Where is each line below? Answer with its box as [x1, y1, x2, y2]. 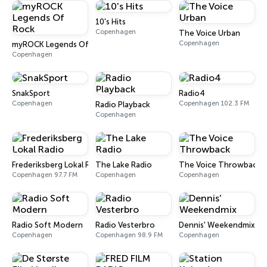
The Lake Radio [95, 160, 152, 169]
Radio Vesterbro [95, 221, 155, 229]
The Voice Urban [179, 29, 240, 38]
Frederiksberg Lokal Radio [12, 160, 106, 169]
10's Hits [95, 17, 126, 26]
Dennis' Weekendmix [179, 221, 254, 229]
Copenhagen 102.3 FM [179, 100, 249, 107]
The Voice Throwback [179, 160, 261, 169]
